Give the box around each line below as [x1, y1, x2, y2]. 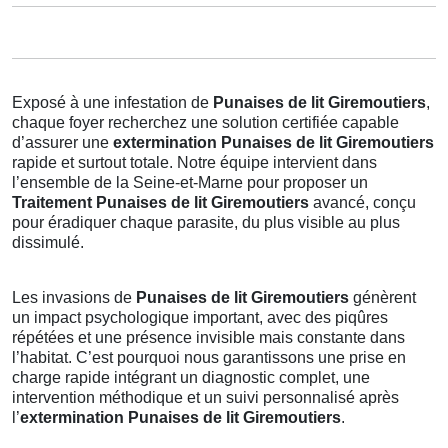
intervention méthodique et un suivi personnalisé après [12, 389, 399, 406]
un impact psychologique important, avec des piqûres [12, 309, 388, 326]
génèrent [349, 289, 416, 306]
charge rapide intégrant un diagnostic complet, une [12, 369, 370, 386]
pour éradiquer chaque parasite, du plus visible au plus [12, 214, 400, 231]
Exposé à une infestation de [12, 94, 213, 111]
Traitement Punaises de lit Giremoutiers [12, 194, 309, 211]
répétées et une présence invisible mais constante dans [12, 329, 405, 346]
